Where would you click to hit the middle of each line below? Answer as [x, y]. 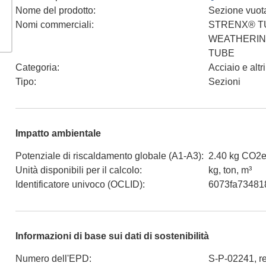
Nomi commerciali [53, 24]
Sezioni [224, 81]
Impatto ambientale [58, 133]
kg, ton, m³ [230, 170]
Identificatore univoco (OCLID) [79, 184]
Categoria [36, 67]
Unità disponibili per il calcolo [77, 170]
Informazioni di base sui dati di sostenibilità [112, 236]
